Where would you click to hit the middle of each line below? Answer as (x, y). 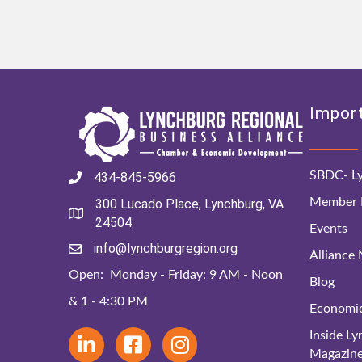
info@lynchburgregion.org (166, 249)
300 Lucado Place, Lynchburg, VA (190, 204)
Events (328, 229)
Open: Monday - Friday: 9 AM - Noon (176, 275)
